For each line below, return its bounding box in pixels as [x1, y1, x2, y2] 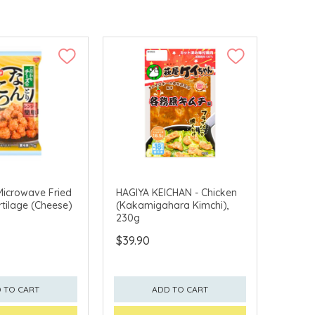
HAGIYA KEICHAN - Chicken [116, 186, 237, 199]
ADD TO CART [152, 283, 208, 295]
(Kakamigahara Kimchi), [116, 198, 229, 212]
